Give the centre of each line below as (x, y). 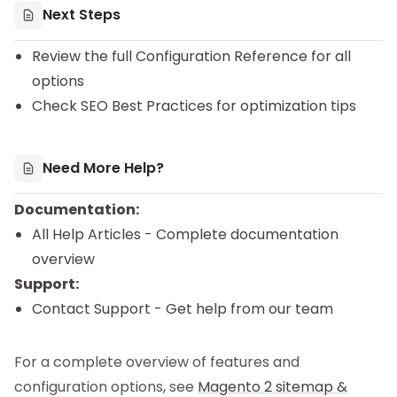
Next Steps (82, 15)
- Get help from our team (242, 309)
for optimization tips (284, 106)
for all (329, 56)
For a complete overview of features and (157, 362)
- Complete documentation (240, 234)
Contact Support (91, 309)
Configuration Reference (222, 56)
